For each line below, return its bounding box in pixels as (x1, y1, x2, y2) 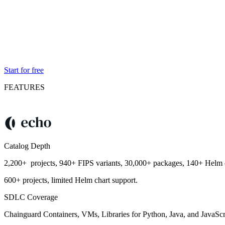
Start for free (4, 66, 44, 75)
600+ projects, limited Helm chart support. (4, 176, 138, 185)
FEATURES (4, 83, 45, 92)
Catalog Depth (4, 142, 50, 151)
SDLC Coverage (4, 193, 60, 202)
